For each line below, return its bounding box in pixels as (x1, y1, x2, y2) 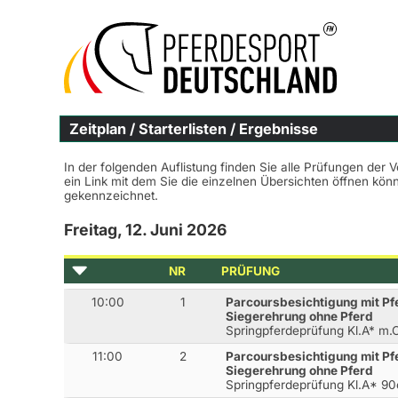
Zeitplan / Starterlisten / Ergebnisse (69, 120, 318, 138)
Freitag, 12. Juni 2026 (64, 220, 227, 239)
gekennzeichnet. (64, 188, 158, 203)
